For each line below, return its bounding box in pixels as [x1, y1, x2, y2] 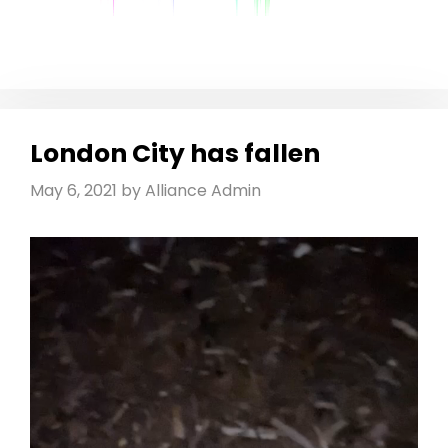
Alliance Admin [145, 178, 261, 202]
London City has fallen [30, 135, 320, 171]
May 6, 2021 [30, 178, 117, 202]
